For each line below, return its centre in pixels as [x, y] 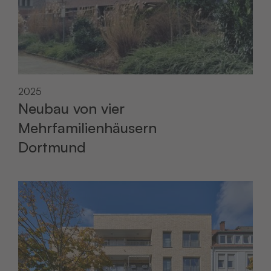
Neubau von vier [71, 108]
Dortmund [52, 147]
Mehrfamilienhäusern [87, 128]
